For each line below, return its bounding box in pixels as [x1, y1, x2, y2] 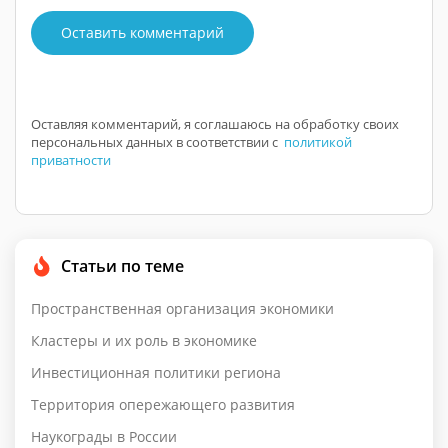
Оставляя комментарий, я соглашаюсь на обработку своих [31, 114, 399, 133]
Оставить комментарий [61, 23, 224, 43]
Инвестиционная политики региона [31, 362, 281, 382]
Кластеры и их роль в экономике [31, 330, 257, 350]
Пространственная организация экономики [31, 298, 334, 318]
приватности [31, 150, 111, 169]
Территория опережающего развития [31, 394, 295, 414]
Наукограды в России [31, 426, 177, 446]
